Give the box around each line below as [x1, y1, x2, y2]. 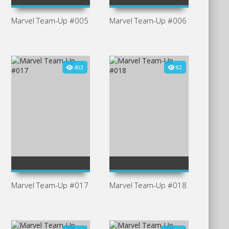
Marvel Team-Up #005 [11, 15, 88, 26]
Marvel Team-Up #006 [109, 15, 187, 26]
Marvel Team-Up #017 [11, 180, 88, 190]
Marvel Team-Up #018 [109, 180, 187, 190]
